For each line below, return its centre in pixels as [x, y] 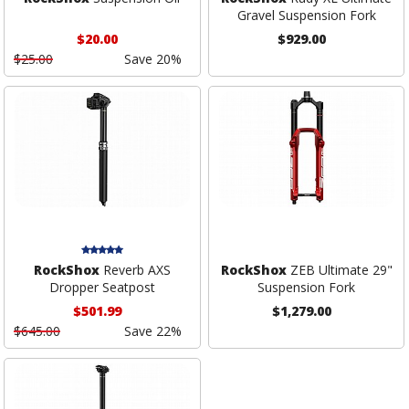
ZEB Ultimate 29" [339, 269]
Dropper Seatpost [102, 287]
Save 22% [152, 330]
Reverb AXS [135, 269]
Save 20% [152, 58]
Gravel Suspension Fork [306, 15]
